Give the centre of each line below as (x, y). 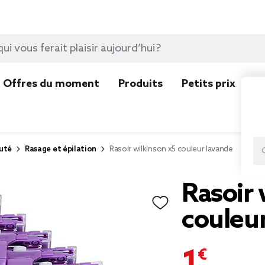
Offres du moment (51, 84)
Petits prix (209, 84)
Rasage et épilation (61, 149)
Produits (140, 84)
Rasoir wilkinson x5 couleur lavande (171, 149)
